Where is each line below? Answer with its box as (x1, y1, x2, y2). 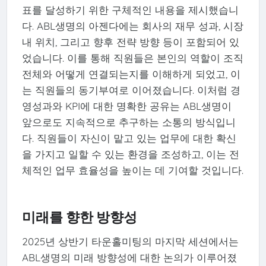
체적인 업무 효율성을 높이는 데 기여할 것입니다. (21, 164, 243, 177)
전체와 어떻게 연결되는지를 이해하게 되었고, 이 (21, 68, 240, 81)
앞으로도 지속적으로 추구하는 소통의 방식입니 (21, 116, 236, 129)
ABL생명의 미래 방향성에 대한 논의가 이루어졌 (21, 251, 237, 264)
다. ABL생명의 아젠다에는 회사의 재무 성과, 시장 (21, 20, 243, 33)
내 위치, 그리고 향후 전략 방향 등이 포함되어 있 (21, 36, 239, 49)
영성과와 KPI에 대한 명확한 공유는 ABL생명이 (21, 100, 232, 113)
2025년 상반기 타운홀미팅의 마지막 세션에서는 (21, 235, 239, 248)
